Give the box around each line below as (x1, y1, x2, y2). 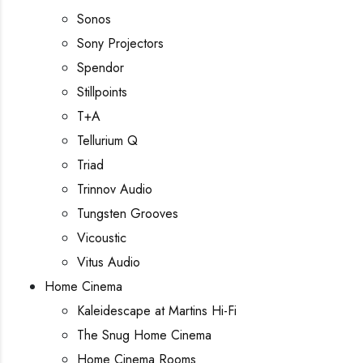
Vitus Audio (77, 253, 140, 271)
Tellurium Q (77, 131, 138, 150)
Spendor (77, 58, 124, 77)
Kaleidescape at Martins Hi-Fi (77, 301, 237, 320)
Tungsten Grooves (77, 204, 178, 223)
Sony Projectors (77, 34, 164, 53)
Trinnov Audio (77, 180, 152, 199)
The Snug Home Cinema (77, 326, 211, 344)
